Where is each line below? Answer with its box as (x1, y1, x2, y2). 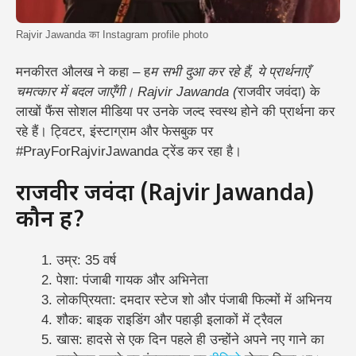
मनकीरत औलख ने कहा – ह (16, 64, 150, 80)
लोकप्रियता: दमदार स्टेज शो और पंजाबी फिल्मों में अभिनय (56, 292, 331, 308)
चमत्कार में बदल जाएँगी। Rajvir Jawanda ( (16, 84, 238, 100)
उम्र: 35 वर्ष (56, 252, 116, 268)
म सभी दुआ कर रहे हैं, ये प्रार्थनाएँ (150, 64, 309, 80)
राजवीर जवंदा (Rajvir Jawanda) (16, 180, 315, 209)
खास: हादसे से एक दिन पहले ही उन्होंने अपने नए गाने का (56, 331, 324, 347)
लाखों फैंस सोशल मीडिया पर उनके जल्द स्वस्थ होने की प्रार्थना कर (16, 104, 335, 120)
